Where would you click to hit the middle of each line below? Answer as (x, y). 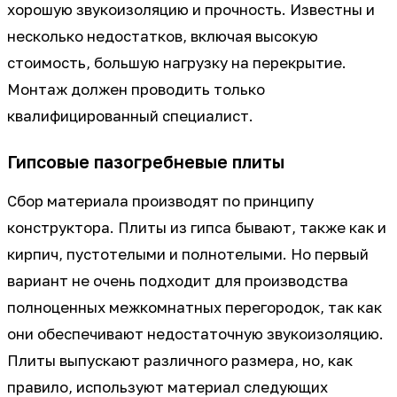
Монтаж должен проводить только (136, 90)
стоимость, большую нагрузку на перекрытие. (177, 63)
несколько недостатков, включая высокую (163, 37)
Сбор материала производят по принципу (160, 202)
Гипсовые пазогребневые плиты (146, 162)
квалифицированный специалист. (130, 117)
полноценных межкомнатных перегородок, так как (195, 308)
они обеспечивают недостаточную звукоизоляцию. (195, 335)
